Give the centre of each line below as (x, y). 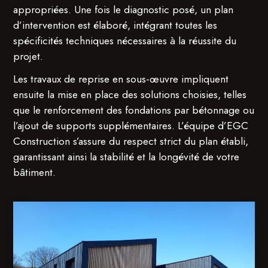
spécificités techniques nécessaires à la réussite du (125, 41)
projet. (28, 57)
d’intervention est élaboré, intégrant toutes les (115, 25)
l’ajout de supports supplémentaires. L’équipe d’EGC (131, 126)
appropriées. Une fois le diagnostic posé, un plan (124, 10)
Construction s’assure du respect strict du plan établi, (131, 141)
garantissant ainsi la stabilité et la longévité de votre (127, 157)
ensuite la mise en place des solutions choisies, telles (130, 95)
